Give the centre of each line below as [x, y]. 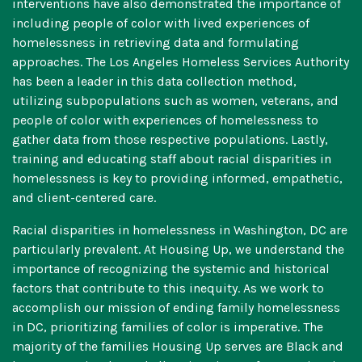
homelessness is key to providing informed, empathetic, [177, 179]
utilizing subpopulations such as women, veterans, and [175, 101]
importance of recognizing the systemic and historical [171, 269]
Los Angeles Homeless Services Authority [229, 62]
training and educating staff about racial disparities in [172, 159]
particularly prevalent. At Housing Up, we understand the [178, 250]
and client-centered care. [86, 198]
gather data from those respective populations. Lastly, [170, 140]
